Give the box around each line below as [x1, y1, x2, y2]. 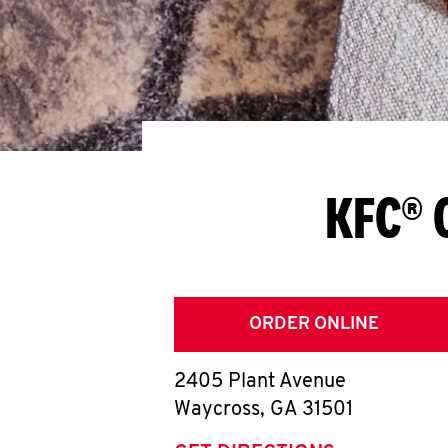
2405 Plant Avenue [174, 372, 346, 392]
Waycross [174, 400, 260, 420]
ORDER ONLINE [249, 315, 379, 334]
